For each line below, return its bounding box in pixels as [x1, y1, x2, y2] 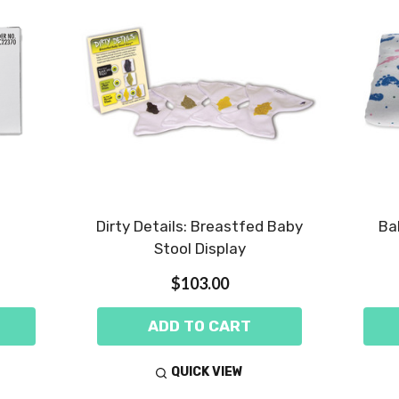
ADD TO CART [148, 316, 251, 335]
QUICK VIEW [171, 364, 244, 380]
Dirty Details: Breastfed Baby [96, 216, 303, 235]
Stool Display [153, 239, 246, 257]
